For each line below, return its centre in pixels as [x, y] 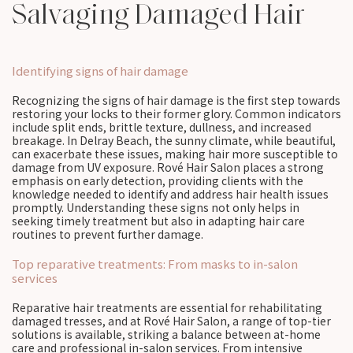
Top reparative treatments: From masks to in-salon [155, 264]
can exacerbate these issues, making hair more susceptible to [175, 154]
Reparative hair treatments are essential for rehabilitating [167, 307]
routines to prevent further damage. [108, 234]
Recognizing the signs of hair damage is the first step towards [176, 100]
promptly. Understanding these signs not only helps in [156, 207]
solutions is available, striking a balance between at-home [166, 334]
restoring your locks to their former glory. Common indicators [176, 113]
